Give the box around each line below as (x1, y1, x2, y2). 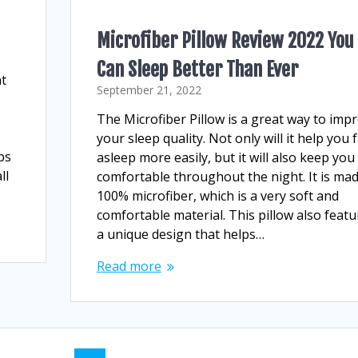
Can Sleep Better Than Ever (96, 57, 298, 82)
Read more (96, 257, 161, 275)
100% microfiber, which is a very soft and (96, 186, 339, 205)
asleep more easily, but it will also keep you (96, 148, 355, 166)
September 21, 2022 (96, 82, 201, 97)
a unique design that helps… (96, 225, 265, 243)
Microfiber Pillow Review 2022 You (96, 28, 353, 53)
